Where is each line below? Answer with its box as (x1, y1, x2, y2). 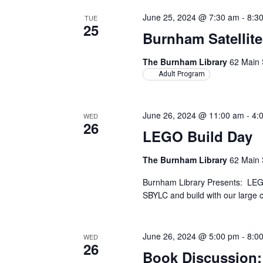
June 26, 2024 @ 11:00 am (143, 109, 245, 121)
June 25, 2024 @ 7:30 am (143, 11, 240, 23)
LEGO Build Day (143, 126, 253, 146)
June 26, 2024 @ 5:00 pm (143, 230, 240, 242)
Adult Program (159, 70, 205, 78)
